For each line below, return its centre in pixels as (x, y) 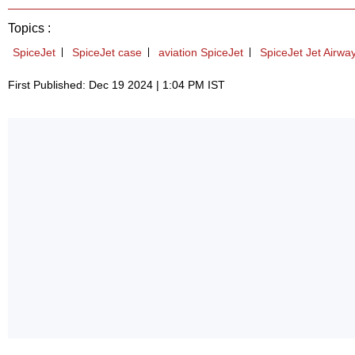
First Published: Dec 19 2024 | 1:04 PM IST (116, 85)
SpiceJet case (107, 53)
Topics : (29, 29)
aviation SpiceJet (201, 53)
